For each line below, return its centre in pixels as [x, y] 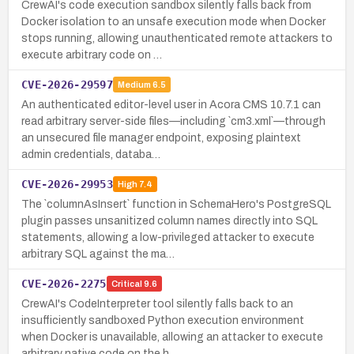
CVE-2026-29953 [67, 184]
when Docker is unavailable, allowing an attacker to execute [172, 337]
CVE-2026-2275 [64, 283]
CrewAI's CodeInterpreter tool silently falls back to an [157, 303]
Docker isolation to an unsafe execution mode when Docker [173, 21]
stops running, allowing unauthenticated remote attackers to [177, 38]
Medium [134, 85]
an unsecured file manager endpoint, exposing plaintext [161, 137]
